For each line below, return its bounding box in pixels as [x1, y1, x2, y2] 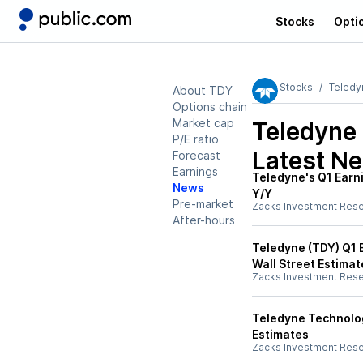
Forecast [173, 148, 220, 162]
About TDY [173, 83, 233, 97]
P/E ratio [173, 132, 219, 146]
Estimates [252, 327, 309, 341]
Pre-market [173, 197, 233, 211]
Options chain [173, 100, 247, 113]
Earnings [173, 164, 218, 178]
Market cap [173, 116, 234, 130]
